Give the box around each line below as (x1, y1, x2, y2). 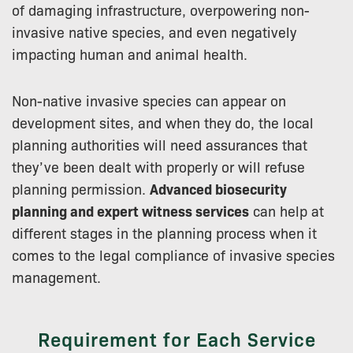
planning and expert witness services (12, 200, 249, 221)
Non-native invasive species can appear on (12, 90, 286, 110)
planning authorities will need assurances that (12, 134, 307, 154)
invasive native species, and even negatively (12, 21, 296, 41)
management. (12, 266, 101, 286)
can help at (249, 200, 324, 220)
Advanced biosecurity (150, 178, 287, 199)
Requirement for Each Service (37, 325, 316, 351)
